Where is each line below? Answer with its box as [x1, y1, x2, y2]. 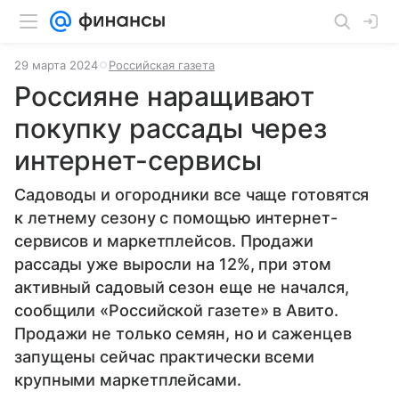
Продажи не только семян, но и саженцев [14, 324, 352, 343]
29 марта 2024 [14, 58, 98, 72]
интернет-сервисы [14, 144, 262, 176]
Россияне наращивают [14, 80, 315, 112]
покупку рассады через [14, 112, 327, 144]
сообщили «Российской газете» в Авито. [14, 301, 338, 320]
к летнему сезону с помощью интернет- [14, 208, 338, 227]
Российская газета [109, 58, 215, 72]
